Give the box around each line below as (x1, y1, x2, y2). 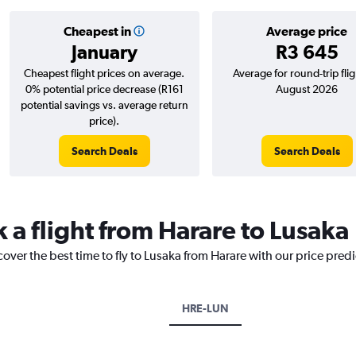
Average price (266, 24, 347, 38)
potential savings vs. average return (20, 99, 188, 111)
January (71, 41, 137, 63)
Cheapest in (63, 24, 131, 38)
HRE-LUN (182, 302, 229, 315)
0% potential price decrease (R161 (25, 83, 184, 95)
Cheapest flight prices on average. (24, 67, 184, 79)
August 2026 (276, 83, 338, 95)
